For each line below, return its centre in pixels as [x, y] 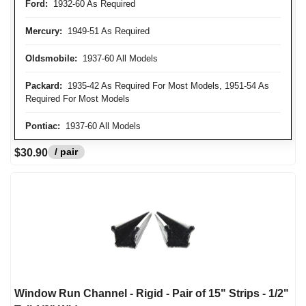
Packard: [44, 86]
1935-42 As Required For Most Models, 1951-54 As [166, 86]
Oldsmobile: [51, 58]
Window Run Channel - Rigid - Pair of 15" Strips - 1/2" [152, 293]
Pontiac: [43, 126]
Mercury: [44, 31]
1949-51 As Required [106, 31]
